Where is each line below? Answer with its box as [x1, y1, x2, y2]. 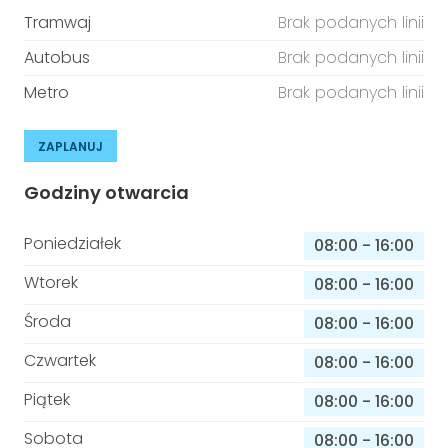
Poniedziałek [24, 232, 121, 255]
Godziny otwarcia [24, 180, 189, 205]
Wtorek [24, 271, 78, 294]
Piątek [24, 388, 70, 411]
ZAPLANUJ [38, 138, 103, 155]
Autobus [24, 46, 90, 69]
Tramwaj [24, 11, 91, 34]
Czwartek [24, 349, 96, 372]
